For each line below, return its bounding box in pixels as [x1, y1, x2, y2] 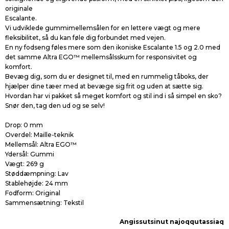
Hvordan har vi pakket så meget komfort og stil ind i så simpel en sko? [5, 92, 222, 100]
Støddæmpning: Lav [5, 170, 68, 177]
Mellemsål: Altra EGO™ [5, 141, 77, 148]
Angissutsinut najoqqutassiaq [120, 218, 224, 225]
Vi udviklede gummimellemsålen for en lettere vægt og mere [5, 24, 200, 32]
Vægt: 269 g [5, 160, 44, 168]
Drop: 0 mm [5, 121, 43, 129]
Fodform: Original [5, 189, 60, 197]
